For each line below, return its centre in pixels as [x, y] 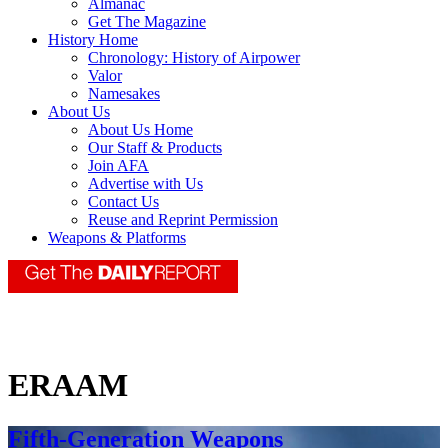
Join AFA [118, 166]
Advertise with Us [145, 184]
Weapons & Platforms [117, 238]
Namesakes [124, 94]
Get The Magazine [147, 22]
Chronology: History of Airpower [194, 58]
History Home [93, 40]
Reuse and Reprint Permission [183, 220]
